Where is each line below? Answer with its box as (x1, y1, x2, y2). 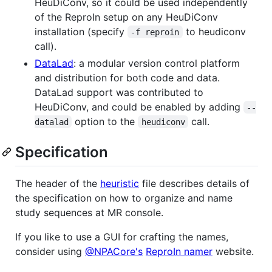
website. (212, 245, 254, 257)
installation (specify (35, 25, 127, 38)
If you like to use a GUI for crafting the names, (15, 230, 228, 243)
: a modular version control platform (73, 56, 240, 69)
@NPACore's (85, 245, 143, 257)
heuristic (100, 177, 139, 189)
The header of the (15, 177, 100, 189)
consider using (15, 245, 85, 257)
